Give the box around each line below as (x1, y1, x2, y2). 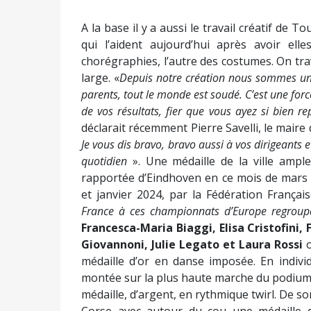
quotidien (81, 153, 127, 169)
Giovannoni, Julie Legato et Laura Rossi (81, 237, 303, 252)
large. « (81, 70, 119, 85)
